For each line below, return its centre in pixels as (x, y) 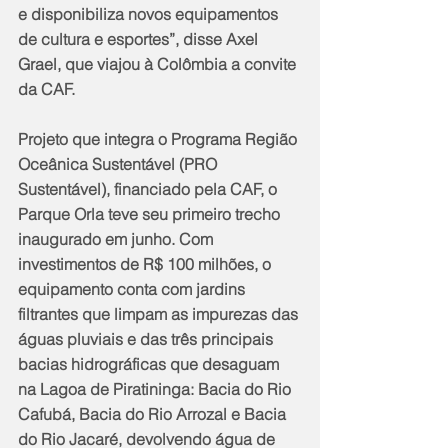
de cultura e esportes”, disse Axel (140, 39)
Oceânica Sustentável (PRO (119, 164)
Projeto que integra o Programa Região (159, 139)
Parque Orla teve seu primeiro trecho (151, 214)
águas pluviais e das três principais (147, 339)
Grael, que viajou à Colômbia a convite (159, 64)
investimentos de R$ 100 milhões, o (146, 264)
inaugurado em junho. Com (117, 239)
